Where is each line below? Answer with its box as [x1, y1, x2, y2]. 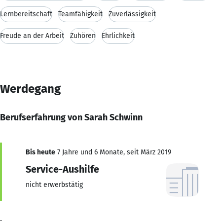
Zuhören [70, 31, 96, 40]
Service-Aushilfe [26, 163, 99, 175]
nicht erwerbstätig [26, 180, 83, 189]
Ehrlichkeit [102, 31, 135, 40]
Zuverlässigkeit [109, 9, 156, 18]
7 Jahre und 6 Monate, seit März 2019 [55, 147, 171, 156]
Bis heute [26, 147, 55, 156]
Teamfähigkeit [58, 9, 103, 18]
